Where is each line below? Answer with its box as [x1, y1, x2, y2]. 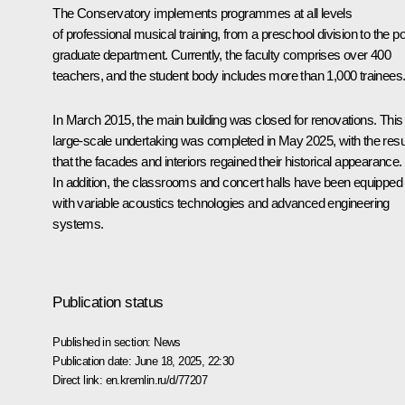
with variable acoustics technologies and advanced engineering [52, 194, 390, 211]
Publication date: [52, 353, 135, 368]
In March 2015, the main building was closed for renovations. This [52, 111, 403, 127]
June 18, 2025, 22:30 [134, 353, 234, 368]
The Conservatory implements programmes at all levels [52, 5, 353, 21]
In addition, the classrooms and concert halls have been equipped [52, 174, 402, 190]
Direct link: [52, 372, 106, 387]
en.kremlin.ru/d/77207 [105, 372, 207, 387]
